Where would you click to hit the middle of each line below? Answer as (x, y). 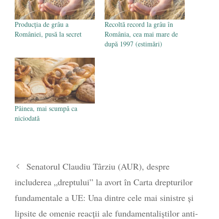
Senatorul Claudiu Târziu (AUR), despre (98, 166)
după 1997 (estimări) (133, 44)
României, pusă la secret (48, 34)
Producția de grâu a (42, 24)
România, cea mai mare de (141, 34)
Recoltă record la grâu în (139, 24)
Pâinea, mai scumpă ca (46, 108)
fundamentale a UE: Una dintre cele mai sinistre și (104, 197)
